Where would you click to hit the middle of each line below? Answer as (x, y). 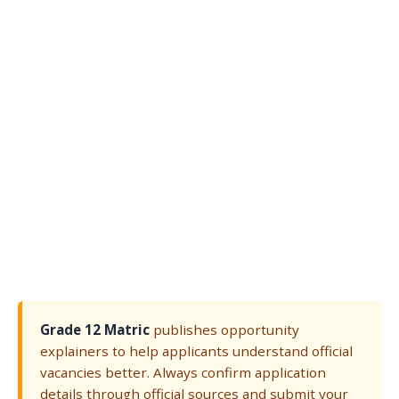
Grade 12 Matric (95, 330)
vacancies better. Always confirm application (183, 372)
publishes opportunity (224, 330)
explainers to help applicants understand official (196, 351)
